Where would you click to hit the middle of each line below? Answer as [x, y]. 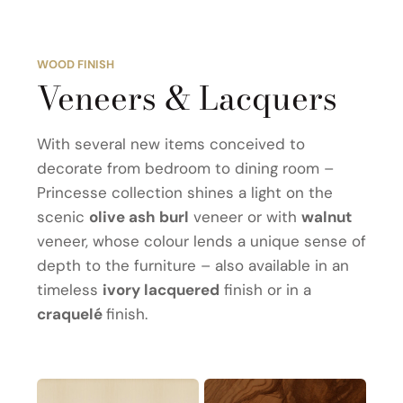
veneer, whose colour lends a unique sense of [201, 242]
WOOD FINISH [76, 65]
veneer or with [245, 217]
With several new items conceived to [171, 144]
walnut [327, 217]
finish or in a [265, 290]
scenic [63, 217]
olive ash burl [139, 217]
